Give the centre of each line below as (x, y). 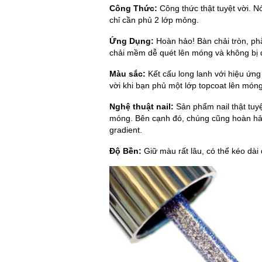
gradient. (126, 130)
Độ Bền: (125, 151)
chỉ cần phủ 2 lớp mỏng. (154, 20)
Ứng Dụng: (132, 41)
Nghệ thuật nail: (142, 106)
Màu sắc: (127, 73)
